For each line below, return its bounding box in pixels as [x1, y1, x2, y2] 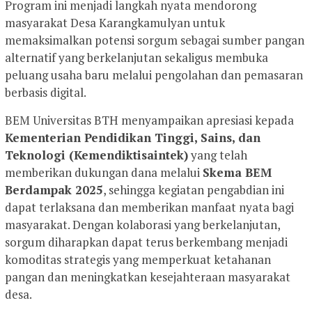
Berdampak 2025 [5, 182, 103, 198]
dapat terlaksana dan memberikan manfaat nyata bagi [5, 199, 294, 216]
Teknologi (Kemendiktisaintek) [5, 147, 188, 164]
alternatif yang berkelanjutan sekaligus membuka [5, 49, 268, 66]
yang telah [188, 147, 247, 164]
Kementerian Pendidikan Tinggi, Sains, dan [5, 130, 260, 146]
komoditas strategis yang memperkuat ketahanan [5, 251, 271, 268]
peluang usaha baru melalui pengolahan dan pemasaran [5, 67, 303, 84]
